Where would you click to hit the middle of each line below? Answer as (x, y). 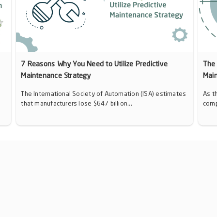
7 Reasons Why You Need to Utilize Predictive (94, 64)
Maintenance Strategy (56, 76)
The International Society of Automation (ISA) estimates (104, 94)
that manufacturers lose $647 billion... (77, 104)
